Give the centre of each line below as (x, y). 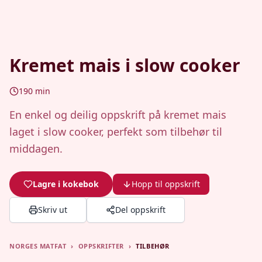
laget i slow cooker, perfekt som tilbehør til (116, 132)
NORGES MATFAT (38, 246)
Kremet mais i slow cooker (125, 65)
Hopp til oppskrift (166, 184)
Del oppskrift (140, 210)
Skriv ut (53, 210)
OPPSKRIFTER (101, 246)
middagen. (36, 149)
